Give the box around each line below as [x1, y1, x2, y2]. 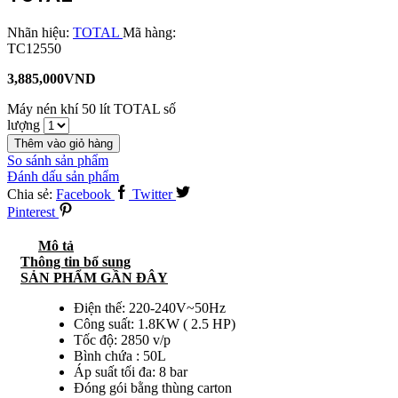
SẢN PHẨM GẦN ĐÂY [20, 269, 168, 285]
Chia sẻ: [7, 186, 52, 202]
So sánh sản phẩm [7, 152, 108, 168]
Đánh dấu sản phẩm [7, 168, 119, 184]
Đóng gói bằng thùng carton [74, 379, 232, 395]
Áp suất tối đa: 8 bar [74, 363, 187, 379]
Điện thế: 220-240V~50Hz [74, 299, 226, 315]
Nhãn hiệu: [7, 24, 73, 40]
